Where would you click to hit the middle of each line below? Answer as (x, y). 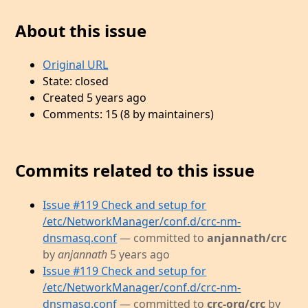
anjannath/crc (247, 238)
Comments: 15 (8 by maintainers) (129, 114)
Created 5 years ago (95, 98)
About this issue (81, 30)
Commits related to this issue (135, 170)
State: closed (76, 81)
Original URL (76, 65)
